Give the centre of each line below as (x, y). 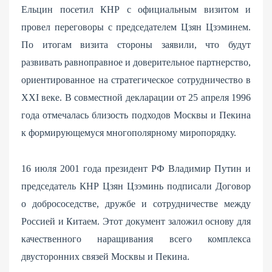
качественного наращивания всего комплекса (136, 239)
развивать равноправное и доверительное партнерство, (136, 62)
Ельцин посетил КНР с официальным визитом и (136, 9)
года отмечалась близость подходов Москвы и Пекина (136, 115)
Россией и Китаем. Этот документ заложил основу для (136, 221)
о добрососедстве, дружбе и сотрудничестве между (136, 203)
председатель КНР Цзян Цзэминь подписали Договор (136, 186)
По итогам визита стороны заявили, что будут (136, 44)
